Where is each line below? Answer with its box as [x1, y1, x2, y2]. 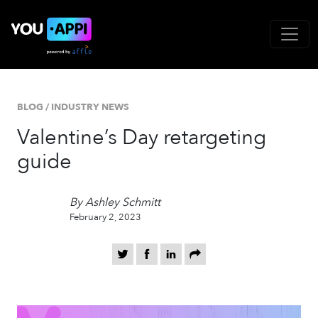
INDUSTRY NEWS [51, 101, 129, 114]
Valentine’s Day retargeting [17, 124, 266, 152]
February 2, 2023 [70, 210, 141, 224]
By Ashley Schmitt [70, 194, 160, 210]
